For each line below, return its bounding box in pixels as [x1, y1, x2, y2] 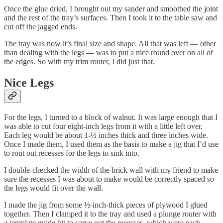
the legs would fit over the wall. [4, 183, 105, 192]
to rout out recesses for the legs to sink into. [4, 148, 139, 157]
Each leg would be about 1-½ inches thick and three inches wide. [4, 130, 208, 139]
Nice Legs [4, 76, 54, 89]
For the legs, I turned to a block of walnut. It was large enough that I [4, 112, 218, 121]
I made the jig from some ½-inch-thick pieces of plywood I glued [4, 200, 208, 209]
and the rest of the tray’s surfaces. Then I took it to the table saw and [4, 13, 217, 22]
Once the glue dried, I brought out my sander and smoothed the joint [4, 4, 218, 13]
